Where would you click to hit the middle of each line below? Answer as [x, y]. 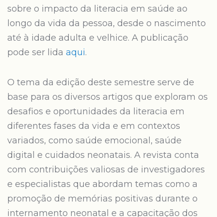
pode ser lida [37, 52]
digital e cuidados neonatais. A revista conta [103, 155]
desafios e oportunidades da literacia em [96, 111]
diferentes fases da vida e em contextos [94, 126]
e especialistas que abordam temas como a [102, 184]
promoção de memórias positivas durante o [102, 199]
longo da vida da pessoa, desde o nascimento [107, 23]
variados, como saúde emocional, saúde [94, 140]
